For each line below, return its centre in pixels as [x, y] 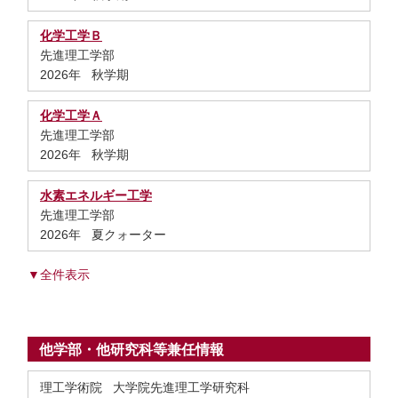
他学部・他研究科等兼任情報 [131, 350]
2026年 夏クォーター [103, 235]
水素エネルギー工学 [96, 195]
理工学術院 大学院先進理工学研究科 [145, 387]
